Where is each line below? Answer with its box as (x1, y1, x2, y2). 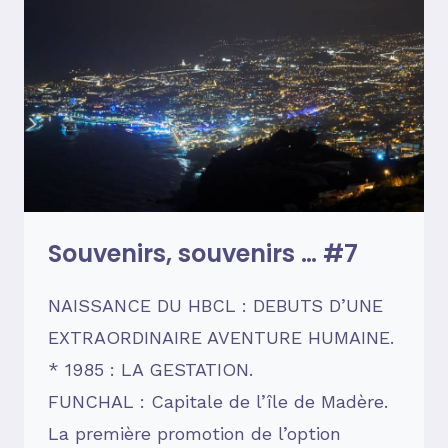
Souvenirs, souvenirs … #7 (48, 237, 358, 271)
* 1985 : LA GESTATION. (48, 359, 319, 381)
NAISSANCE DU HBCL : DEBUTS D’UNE (48, 295, 383, 317)
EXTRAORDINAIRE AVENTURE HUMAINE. (48, 327, 394, 349)
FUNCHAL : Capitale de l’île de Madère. (48, 391, 388, 413)
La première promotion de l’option (48, 423, 341, 445)
